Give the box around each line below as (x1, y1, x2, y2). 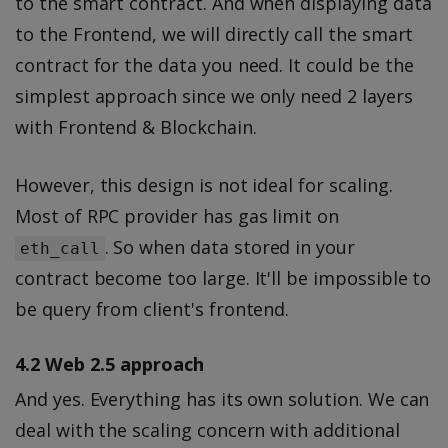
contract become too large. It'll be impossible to (15, 266, 432, 291)
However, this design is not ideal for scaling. (15, 173, 393, 198)
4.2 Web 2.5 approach (15, 350, 204, 376)
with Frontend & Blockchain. (15, 115, 257, 140)
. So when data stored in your (104, 235, 356, 260)
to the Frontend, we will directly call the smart (15, 22, 414, 47)
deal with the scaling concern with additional (15, 418, 400, 443)
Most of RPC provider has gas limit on (15, 204, 340, 229)
